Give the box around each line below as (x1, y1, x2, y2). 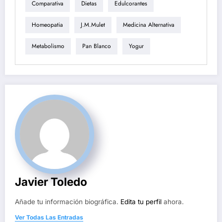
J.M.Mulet (81, 20, 105, 30)
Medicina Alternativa (123, 20, 174, 30)
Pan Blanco (82, 42, 111, 51)
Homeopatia (32, 20, 63, 30)
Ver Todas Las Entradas (15, 213, 83, 221)
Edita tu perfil (120, 197, 162, 206)
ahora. (162, 197, 184, 206)
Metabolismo (32, 42, 64, 51)
